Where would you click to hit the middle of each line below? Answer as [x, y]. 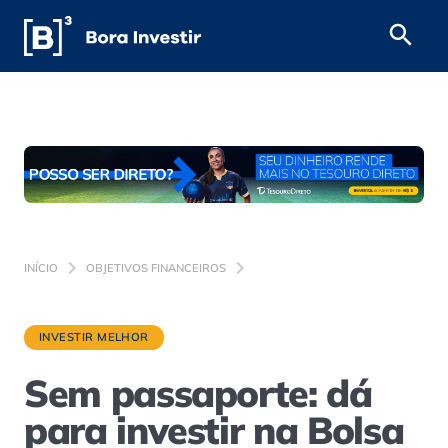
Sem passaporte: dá [198, 393]
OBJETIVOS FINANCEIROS [155, 267]
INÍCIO [41, 267]
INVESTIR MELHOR [94, 337]
